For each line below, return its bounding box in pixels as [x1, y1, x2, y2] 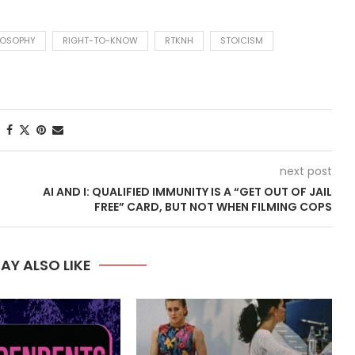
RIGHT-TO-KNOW [63, 33, 138, 47]
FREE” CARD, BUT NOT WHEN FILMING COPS [94, 198, 332, 215]
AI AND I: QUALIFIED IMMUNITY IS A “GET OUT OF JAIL [43, 183, 332, 200]
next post [279, 162, 332, 179]
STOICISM [220, 33, 263, 47]
